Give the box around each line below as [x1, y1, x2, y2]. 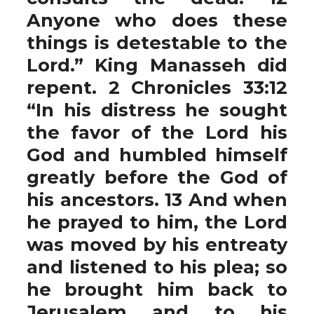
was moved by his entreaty [27, 233, 287, 255]
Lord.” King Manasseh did [27, 54, 287, 76]
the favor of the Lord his [27, 121, 287, 143]
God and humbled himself [27, 144, 287, 165]
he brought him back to [27, 278, 287, 300]
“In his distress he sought [27, 99, 287, 121]
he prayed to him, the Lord [27, 211, 287, 233]
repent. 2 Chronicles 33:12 [27, 76, 287, 98]
